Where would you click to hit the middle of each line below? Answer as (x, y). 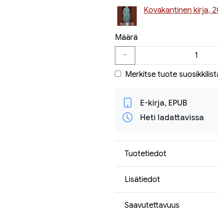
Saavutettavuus (152, 205)
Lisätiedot (142, 179)
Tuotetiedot (145, 154)
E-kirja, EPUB (164, 103)
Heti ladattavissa (172, 118)
